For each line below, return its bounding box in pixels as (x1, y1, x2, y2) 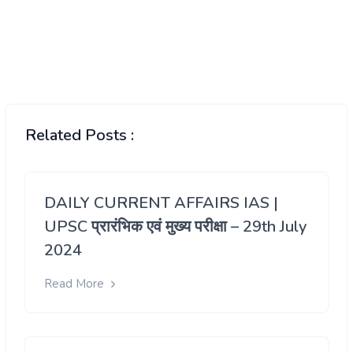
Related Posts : (25, 124, 134, 146)
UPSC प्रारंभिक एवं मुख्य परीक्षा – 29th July (44, 215, 307, 237)
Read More (44, 275, 107, 292)
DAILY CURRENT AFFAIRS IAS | (44, 191, 278, 214)
